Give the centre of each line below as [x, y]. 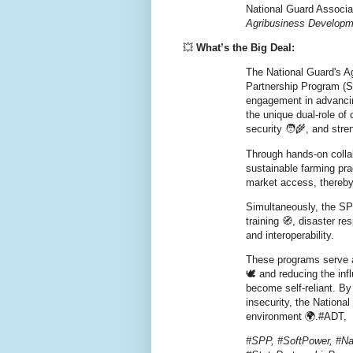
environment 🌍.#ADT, [296, 316]
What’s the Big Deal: [245, 48]
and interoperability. [290, 235]
